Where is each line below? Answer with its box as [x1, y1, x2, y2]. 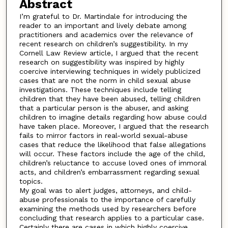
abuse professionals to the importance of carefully [19, 195, 195, 204]
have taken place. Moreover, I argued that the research [19, 122, 209, 130]
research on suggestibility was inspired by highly [19, 58, 184, 66]
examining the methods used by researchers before [19, 204, 196, 213]
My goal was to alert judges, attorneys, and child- [19, 186, 192, 194]
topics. [19, 177, 43, 185]
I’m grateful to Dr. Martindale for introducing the [19, 12, 187, 20]
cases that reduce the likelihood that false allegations [19, 140, 206, 149]
